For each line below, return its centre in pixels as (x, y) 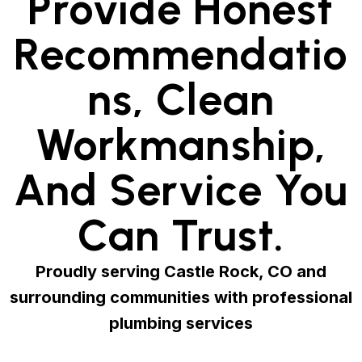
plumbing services (181, 324)
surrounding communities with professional (181, 298)
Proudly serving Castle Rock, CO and (181, 272)
